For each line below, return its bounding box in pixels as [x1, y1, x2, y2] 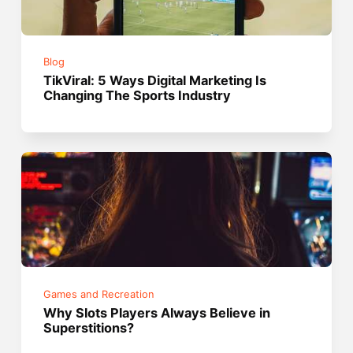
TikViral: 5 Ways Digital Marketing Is [43, 72, 267, 89]
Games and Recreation [43, 288, 155, 300]
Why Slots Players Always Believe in [43, 304, 271, 321]
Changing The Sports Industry [43, 87, 232, 104]
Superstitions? [43, 319, 135, 336]
